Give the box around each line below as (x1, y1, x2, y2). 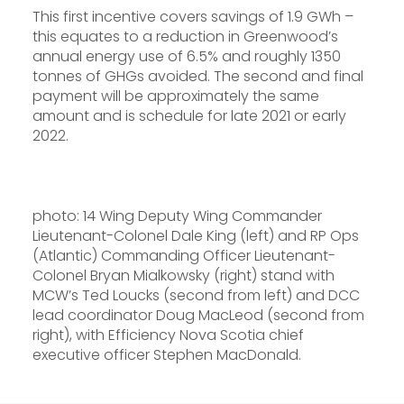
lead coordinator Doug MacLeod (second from (32, 304, 364, 326)
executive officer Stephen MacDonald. (32, 344, 301, 365)
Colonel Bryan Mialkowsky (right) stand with (32, 264, 335, 286)
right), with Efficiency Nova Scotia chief (32, 324, 304, 345)
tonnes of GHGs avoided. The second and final (32, 65, 363, 87)
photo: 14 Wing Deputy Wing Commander (32, 205, 322, 226)
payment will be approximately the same (32, 85, 319, 106)
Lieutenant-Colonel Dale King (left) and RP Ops (32, 225, 359, 246)
